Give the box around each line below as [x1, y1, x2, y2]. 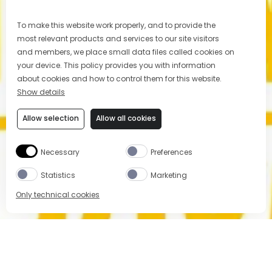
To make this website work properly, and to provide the [17, 20, 216, 30]
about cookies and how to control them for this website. [17, 73, 223, 84]
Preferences [151, 147, 192, 157]
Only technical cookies [16, 189, 100, 200]
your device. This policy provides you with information [17, 60, 216, 70]
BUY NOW [27, 229, 77, 243]
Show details [17, 87, 65, 97]
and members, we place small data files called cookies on [17, 47, 234, 57]
